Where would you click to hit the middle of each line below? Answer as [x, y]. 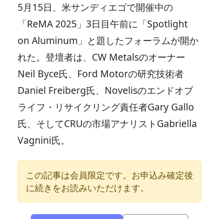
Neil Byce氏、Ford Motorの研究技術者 [101, 73]
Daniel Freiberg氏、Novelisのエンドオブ [105, 90]
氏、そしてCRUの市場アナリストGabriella [107, 123]
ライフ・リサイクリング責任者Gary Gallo [106, 107]
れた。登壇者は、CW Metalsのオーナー [101, 57]
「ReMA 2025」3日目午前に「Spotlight [103, 23]
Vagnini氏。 [44, 140]
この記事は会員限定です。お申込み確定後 [109, 175]
